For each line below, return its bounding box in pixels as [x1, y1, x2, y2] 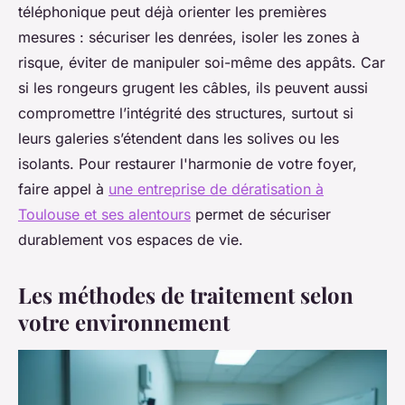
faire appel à [18, 180, 108, 199]
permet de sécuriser [191, 205, 331, 224]
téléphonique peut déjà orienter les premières [18, 3, 326, 22]
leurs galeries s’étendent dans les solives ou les [18, 129, 339, 148]
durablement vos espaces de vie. [18, 231, 243, 250]
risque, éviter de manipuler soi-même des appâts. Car [18, 53, 385, 72]
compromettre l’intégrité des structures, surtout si [18, 104, 353, 123]
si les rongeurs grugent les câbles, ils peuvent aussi [18, 79, 368, 98]
